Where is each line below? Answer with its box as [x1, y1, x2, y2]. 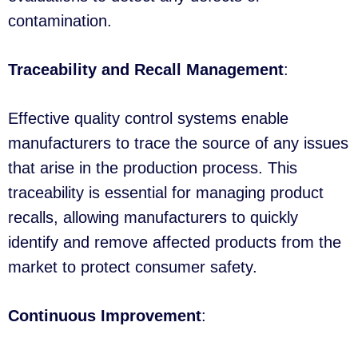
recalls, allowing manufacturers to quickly [8, 209, 298, 227]
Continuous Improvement [8, 307, 201, 325]
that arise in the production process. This [8, 159, 297, 177]
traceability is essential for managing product [8, 184, 324, 202]
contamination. [8, 12, 112, 30]
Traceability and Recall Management [8, 61, 284, 79]
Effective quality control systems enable [8, 109, 288, 128]
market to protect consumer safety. [8, 258, 257, 276]
